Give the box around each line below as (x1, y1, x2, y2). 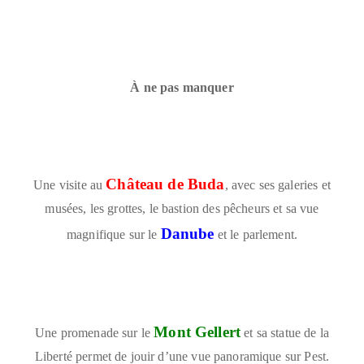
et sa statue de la (244, 325, 329, 340)
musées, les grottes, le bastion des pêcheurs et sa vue (45, 201, 319, 215)
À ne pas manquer (130, 80, 234, 94)
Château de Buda (106, 175, 225, 193)
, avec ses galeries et (224, 177, 331, 192)
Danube (160, 224, 214, 242)
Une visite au (33, 177, 103, 192)
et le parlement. (217, 227, 298, 241)
